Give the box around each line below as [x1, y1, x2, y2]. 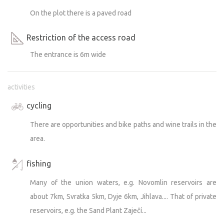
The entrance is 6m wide [30, 50, 106, 58]
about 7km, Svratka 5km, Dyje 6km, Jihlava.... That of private [30, 192, 216, 200]
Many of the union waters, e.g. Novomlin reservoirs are [30, 178, 216, 186]
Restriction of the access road [26, 32, 135, 42]
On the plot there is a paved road [30, 8, 131, 17]
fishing [26, 158, 51, 168]
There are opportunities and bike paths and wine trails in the [30, 120, 216, 128]
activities [7, 82, 35, 91]
